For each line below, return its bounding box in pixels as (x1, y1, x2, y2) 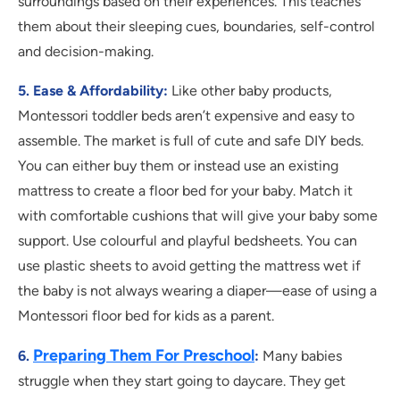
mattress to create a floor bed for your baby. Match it (18, 182, 353, 200)
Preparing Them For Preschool (33, 346, 254, 366)
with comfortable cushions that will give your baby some (18, 207, 378, 225)
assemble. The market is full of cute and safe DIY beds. (18, 132, 363, 150)
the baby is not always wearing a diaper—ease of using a (18, 282, 377, 300)
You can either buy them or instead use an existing (18, 157, 338, 175)
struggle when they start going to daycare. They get (18, 372, 346, 390)
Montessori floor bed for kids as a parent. (18, 307, 274, 325)
